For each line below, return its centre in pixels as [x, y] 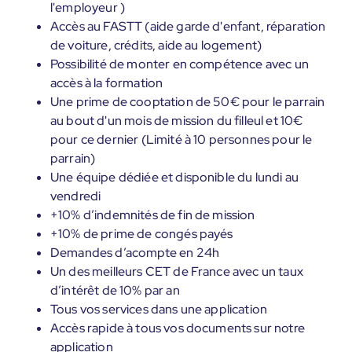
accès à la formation [107, 83]
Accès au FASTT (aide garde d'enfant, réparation [188, 26]
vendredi [76, 196]
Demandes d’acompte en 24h [135, 253]
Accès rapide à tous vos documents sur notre [178, 328]
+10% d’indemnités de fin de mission [153, 215]
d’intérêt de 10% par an [115, 290]
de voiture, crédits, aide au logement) [156, 45]
